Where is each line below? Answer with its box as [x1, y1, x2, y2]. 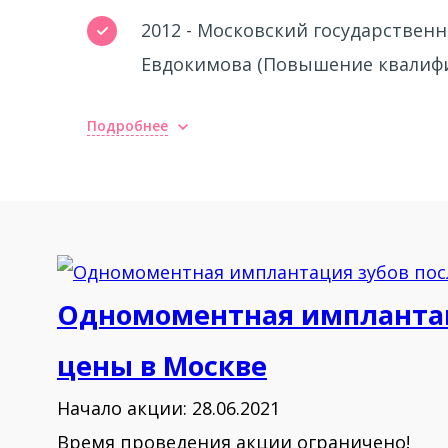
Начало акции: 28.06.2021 [57, 396, 280, 420]
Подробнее [87, 116, 168, 135]
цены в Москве [57, 347, 267, 384]
